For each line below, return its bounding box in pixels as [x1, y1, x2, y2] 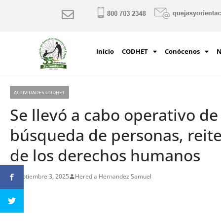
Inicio [96, 47, 114, 56]
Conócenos [164, 47, 200, 56]
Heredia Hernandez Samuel [75, 172, 151, 181]
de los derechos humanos [10, 145, 200, 166]
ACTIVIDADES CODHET [14, 89, 65, 96]
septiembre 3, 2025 [16, 172, 69, 181]
